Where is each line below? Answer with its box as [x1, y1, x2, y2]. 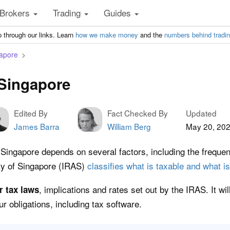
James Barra [14, 121, 60, 132]
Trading [53, 6, 83, 19]
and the [138, 30, 164, 40]
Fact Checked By [107, 107, 168, 119]
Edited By [14, 107, 48, 119]
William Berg [107, 121, 151, 132]
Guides [104, 6, 133, 19]
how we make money [75, 30, 138, 40]
